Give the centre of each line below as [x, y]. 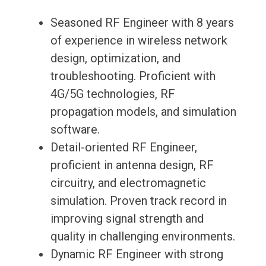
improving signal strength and [127, 219]
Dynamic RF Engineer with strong [137, 254]
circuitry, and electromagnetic [128, 183]
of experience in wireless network [139, 41]
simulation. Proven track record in [138, 201]
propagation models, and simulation [143, 112]
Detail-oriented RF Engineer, [123, 148]
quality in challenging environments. [142, 237]
